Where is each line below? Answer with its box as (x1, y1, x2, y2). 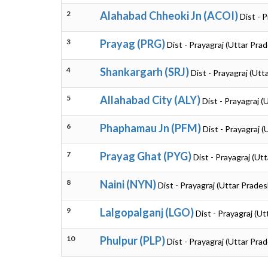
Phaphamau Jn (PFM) (100, 121, 201, 135)
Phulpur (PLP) (100, 234, 165, 247)
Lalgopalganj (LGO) (100, 206, 194, 219)
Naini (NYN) (100, 178, 156, 191)
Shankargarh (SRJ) (100, 65, 189, 78)
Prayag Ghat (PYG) (100, 150, 191, 163)
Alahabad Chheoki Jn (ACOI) (100, 9, 238, 22)
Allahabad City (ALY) (100, 93, 200, 106)
